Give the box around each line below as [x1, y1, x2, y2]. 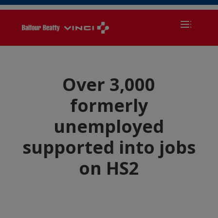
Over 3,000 [62, 73, 156, 96]
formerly [70, 93, 148, 117]
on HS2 [78, 156, 139, 180]
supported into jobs [22, 135, 196, 159]
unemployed [54, 114, 164, 138]
